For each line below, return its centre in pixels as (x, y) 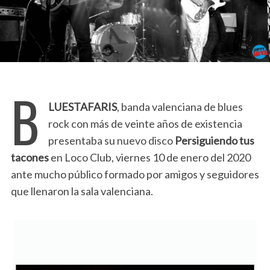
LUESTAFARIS (82, 106)
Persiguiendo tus (214, 140)
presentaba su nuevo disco (111, 140)
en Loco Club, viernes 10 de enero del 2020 (149, 157)
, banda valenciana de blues (180, 106)
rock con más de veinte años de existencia (145, 123)
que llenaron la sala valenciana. (82, 191)
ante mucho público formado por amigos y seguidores (135, 174)
